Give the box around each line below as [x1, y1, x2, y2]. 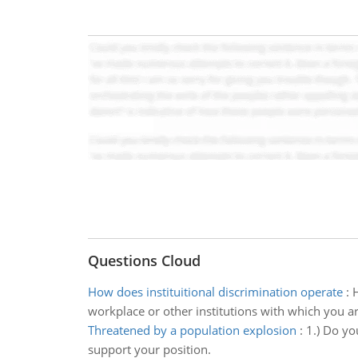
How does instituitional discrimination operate [87, 284, 343, 300]
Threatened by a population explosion [87, 322, 296, 338]
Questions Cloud [87, 251, 201, 270]
